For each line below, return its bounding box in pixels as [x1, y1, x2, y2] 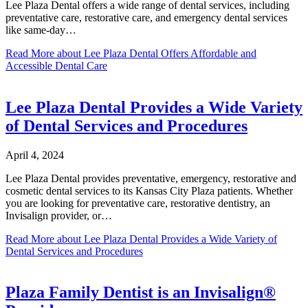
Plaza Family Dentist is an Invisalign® [5, 283, 276, 302]
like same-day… [5, 23, 76, 36]
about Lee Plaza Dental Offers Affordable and [54, 47, 256, 59]
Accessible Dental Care [5, 59, 107, 71]
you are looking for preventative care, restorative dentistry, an [5, 197, 270, 209]
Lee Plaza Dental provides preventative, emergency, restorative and [5, 172, 296, 184]
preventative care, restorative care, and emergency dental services [5, 11, 287, 23]
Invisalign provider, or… [5, 209, 112, 221]
